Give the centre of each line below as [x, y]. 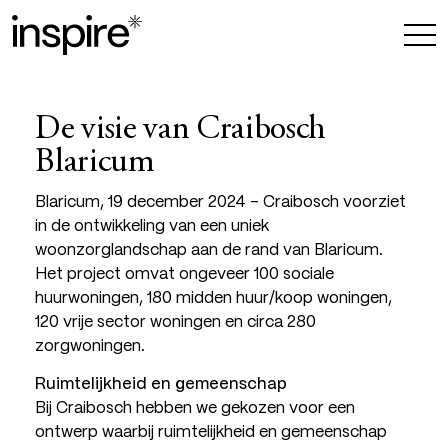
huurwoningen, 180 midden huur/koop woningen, [214, 299]
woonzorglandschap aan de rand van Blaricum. [209, 251]
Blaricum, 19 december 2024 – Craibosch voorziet [221, 203]
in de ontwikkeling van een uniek [152, 227]
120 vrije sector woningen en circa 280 [176, 323]
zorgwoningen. [90, 347]
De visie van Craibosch [180, 130]
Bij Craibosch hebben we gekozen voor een [195, 409]
